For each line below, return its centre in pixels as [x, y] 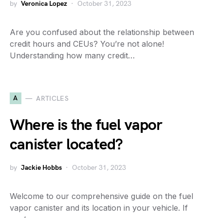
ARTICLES [53, 98]
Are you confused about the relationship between [102, 32]
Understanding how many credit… [72, 55]
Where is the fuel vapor [86, 125]
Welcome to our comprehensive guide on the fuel [101, 196]
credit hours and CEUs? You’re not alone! [87, 44]
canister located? [66, 145]
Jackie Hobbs [41, 168]
